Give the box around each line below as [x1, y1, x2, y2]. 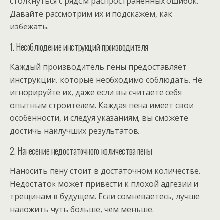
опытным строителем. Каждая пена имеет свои [10, 99, 193, 110]
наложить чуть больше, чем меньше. [10, 203, 154, 215]
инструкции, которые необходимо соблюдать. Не [10, 74, 202, 85]
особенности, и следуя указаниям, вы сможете [10, 112, 188, 123]
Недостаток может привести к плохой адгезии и [10, 178, 198, 189]
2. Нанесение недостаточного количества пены [10, 143, 152, 157]
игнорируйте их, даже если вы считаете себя [10, 86, 182, 98]
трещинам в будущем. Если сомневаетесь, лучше [10, 191, 200, 202]
